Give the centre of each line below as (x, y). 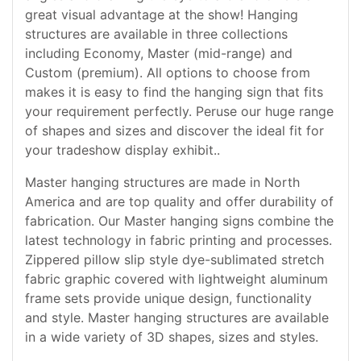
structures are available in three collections (156, 34)
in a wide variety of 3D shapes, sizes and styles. (172, 337)
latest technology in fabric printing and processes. (178, 240)
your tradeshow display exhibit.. (122, 150)
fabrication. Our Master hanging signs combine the (179, 221)
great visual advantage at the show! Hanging (162, 15)
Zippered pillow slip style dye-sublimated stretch (174, 259)
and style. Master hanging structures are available (177, 317)
